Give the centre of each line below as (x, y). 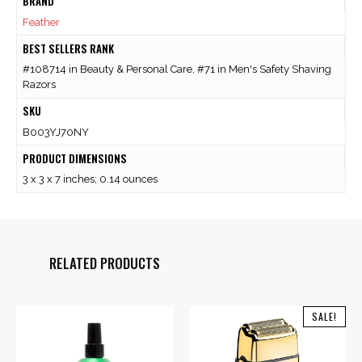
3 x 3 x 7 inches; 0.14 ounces (90, 179)
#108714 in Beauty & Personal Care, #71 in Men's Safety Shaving (177, 69)
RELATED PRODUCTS (104, 263)
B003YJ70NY (55, 132)
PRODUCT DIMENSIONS (74, 158)
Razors (39, 85)
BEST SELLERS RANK (68, 48)
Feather (41, 22)
